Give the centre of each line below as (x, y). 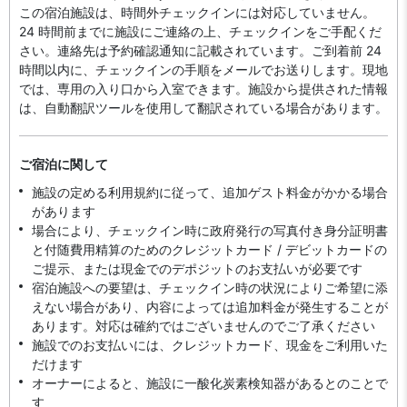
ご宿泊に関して (64, 164)
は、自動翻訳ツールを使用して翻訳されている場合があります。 (203, 108)
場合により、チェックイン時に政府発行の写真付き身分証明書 (210, 230)
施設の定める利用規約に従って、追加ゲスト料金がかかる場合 (210, 192)
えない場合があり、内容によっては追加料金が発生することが (210, 307)
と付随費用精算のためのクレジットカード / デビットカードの (209, 249)
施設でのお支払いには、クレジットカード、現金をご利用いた (210, 345)
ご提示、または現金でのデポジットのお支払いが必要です (197, 268)
